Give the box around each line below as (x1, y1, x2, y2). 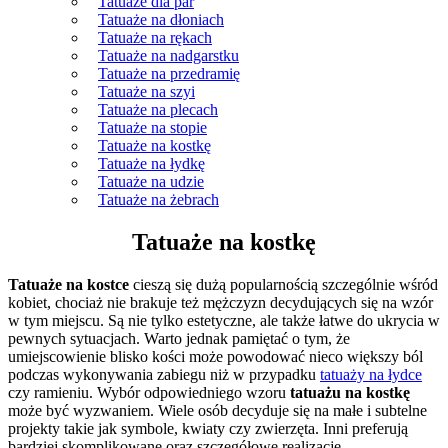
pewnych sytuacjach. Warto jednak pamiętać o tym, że (8, 329, 350, 347)
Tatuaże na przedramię (98, 65, 240, 82)
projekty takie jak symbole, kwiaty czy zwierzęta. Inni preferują (8, 419, 408, 437)
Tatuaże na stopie (98, 119, 207, 136)
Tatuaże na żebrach (98, 191, 219, 208)
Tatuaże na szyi (98, 83, 195, 100)
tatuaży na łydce (320, 365, 422, 383)
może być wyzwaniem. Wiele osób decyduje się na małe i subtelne (8, 401, 427, 419)
